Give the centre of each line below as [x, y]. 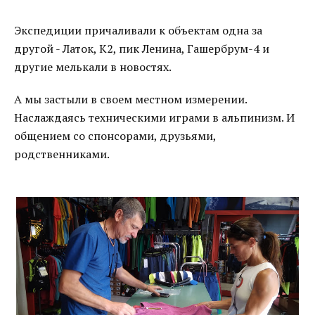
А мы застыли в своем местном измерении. [130, 99]
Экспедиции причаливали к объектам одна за [138, 30]
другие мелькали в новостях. [93, 67]
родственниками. [62, 154]
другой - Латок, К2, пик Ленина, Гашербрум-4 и [142, 49]
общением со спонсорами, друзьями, [115, 136]
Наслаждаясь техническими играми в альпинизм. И [154, 117]
